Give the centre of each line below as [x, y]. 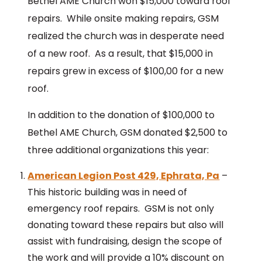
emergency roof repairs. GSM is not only [121, 209]
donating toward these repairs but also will [126, 225]
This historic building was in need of [108, 192]
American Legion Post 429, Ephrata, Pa [124, 176]
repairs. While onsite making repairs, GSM [123, 19]
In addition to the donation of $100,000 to [121, 115]
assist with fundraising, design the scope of [125, 242]
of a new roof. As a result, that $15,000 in [120, 54]
